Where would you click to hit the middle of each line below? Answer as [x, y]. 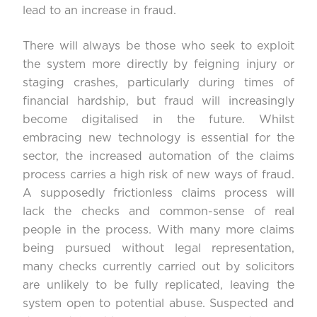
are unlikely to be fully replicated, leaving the [158, 286]
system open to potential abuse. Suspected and [158, 304]
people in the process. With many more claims [158, 230]
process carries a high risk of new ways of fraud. [158, 175]
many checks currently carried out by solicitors [158, 267]
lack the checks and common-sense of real [158, 212]
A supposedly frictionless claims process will [158, 194]
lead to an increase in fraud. [99, 11]
